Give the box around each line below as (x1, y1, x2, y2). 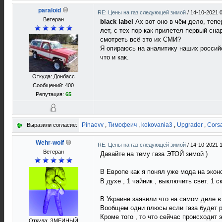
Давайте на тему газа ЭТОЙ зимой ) (100, 150, 208, 158)
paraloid (38, 7, 61, 14)
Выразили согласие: (27, 122, 77, 128)
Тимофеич (108, 121, 137, 128)
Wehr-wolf (35, 139, 64, 146)
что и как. (100, 54, 129, 61)
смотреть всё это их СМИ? (100, 36, 181, 43)
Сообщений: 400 (33, 82, 74, 88)
